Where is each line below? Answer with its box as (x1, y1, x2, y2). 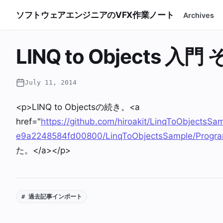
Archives (183, 10, 215, 19)
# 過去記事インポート (21, 193, 82, 201)
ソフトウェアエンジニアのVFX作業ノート (16, 9, 174, 20)
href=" (16, 116, 41, 126)
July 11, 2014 (25, 79, 77, 86)
